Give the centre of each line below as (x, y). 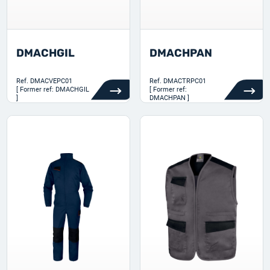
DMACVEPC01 (52, 81)
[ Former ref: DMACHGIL (53, 89)
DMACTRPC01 (185, 81)
